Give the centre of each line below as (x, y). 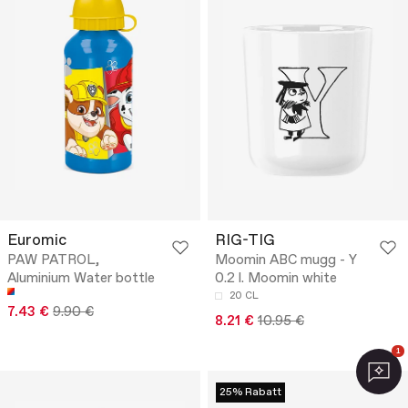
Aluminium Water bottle (81, 279)
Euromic (37, 241)
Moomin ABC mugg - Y (286, 261)
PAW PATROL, (53, 261)
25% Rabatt (250, 393)
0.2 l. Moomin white (276, 279)
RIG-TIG (245, 241)
